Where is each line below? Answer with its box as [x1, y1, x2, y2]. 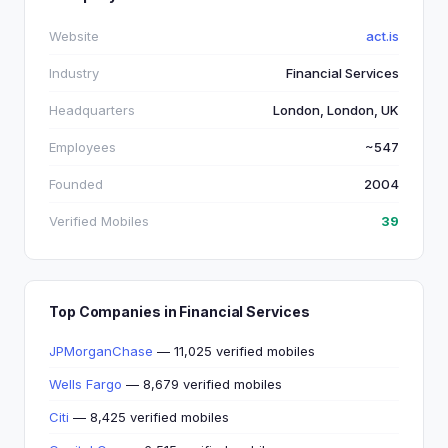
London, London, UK [273, 102, 399, 118]
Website [49, 28, 99, 44]
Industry [49, 65, 99, 81]
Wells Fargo [49, 376, 122, 392]
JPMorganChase [49, 343, 153, 359]
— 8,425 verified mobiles [69, 409, 229, 425]
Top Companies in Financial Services [49, 303, 310, 320]
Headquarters [49, 102, 135, 118]
